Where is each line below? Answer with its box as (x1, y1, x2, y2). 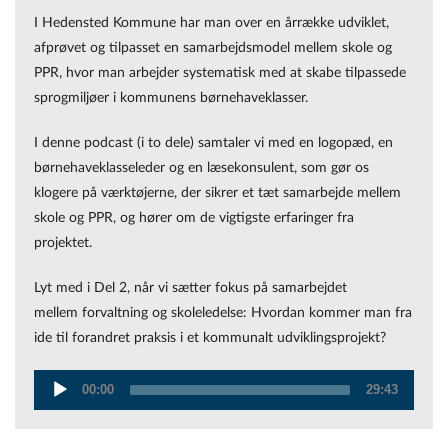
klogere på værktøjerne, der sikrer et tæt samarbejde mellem (34, 184, 401, 200)
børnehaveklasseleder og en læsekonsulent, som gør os (34, 159, 369, 175)
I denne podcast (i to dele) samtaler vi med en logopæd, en (34, 134, 393, 150)
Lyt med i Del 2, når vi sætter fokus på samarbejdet (34, 279, 347, 295)
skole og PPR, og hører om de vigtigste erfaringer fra (34, 209, 354, 225)
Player (33, 419, 69, 432)
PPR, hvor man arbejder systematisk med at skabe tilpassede (34, 64, 406, 80)
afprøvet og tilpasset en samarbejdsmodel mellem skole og (34, 39, 392, 55)
